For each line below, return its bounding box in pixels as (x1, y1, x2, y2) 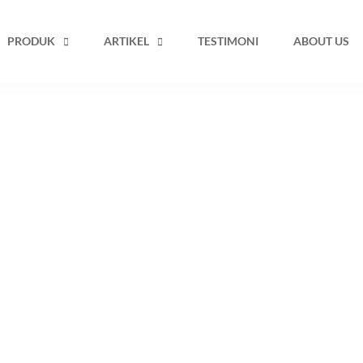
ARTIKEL (104, 34, 149, 48)
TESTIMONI (198, 34, 258, 48)
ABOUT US (293, 34, 349, 48)
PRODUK (7, 34, 55, 48)
